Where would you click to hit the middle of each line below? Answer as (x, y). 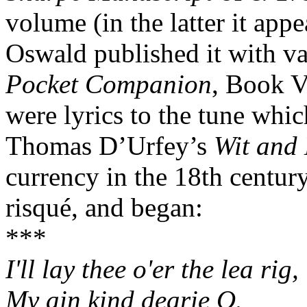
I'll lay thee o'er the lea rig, (152, 269)
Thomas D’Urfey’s (110, 146)
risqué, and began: (104, 207)
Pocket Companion (109, 84)
